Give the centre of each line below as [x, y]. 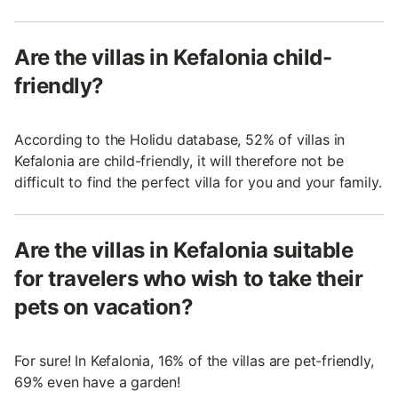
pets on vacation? [104, 306]
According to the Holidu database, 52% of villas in [180, 139]
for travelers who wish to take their [189, 278]
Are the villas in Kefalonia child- [173, 57]
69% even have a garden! [97, 382]
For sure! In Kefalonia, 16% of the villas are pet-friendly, [194, 360]
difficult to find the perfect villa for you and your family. [198, 182]
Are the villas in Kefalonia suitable [184, 250]
